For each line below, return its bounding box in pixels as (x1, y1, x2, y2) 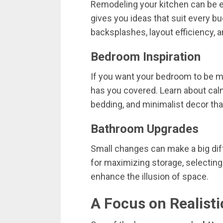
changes (114, 143, 151, 154)
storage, (152, 157, 186, 168)
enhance (91, 171, 127, 182)
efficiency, (175, 27, 217, 38)
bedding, (91, 99, 126, 110)
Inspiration (143, 50, 201, 64)
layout (149, 27, 175, 38)
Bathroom (91, 122, 147, 136)
